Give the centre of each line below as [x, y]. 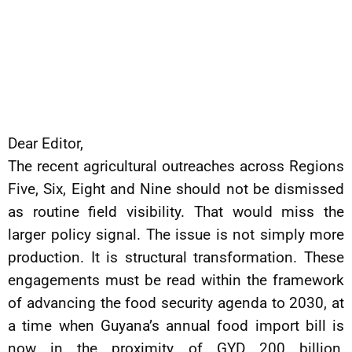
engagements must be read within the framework [176, 280]
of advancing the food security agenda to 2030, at [176, 303]
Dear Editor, [46, 143]
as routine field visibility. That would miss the [176, 212]
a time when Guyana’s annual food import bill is [176, 326]
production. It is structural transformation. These [176, 257]
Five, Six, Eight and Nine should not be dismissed [176, 189]
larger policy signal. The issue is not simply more [176, 235]
